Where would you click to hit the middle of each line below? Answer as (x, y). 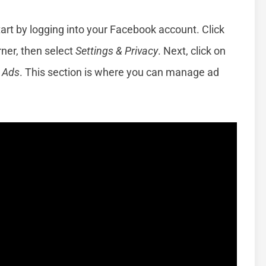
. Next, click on (192, 51)
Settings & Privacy (117, 51)
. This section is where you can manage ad (119, 72)
